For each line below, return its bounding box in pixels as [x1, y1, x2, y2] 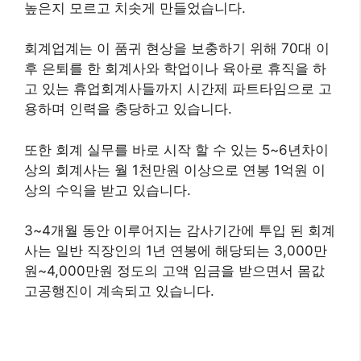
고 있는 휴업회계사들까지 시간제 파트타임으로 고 [24, 81, 332, 98]
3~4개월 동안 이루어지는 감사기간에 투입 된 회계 [24, 222, 335, 239]
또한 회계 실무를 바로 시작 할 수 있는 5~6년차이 [24, 141, 329, 158]
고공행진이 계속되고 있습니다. [24, 283, 214, 300]
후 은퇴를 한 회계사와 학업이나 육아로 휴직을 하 [24, 60, 326, 77]
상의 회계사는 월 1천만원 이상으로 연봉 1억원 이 [24, 161, 326, 178]
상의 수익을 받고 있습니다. [24, 181, 191, 198]
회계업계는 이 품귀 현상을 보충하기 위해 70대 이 [24, 40, 330, 57]
